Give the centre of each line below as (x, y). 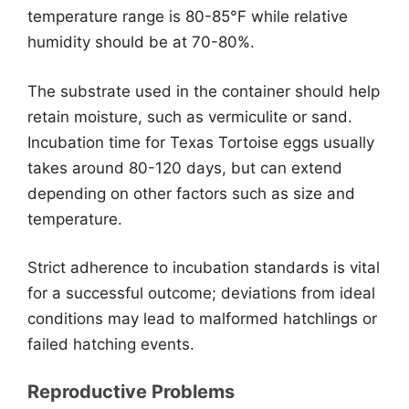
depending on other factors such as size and (191, 193)
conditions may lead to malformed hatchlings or (202, 319)
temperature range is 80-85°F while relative (188, 16)
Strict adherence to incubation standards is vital (204, 267)
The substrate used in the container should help (204, 91)
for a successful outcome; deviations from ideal (201, 293)
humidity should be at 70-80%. (141, 42)
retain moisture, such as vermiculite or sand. (190, 116)
